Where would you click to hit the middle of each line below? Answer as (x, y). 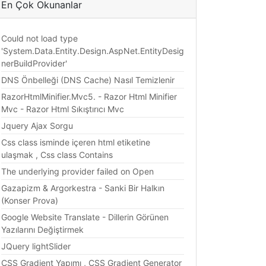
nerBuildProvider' (34, 64)
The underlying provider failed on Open (77, 172)
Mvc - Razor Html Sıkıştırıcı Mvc (63, 109)
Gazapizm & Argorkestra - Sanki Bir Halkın (83, 188)
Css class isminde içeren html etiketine (76, 142)
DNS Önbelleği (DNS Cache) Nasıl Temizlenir (88, 80)
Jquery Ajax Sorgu (37, 126)
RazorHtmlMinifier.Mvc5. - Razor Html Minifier (89, 97)
